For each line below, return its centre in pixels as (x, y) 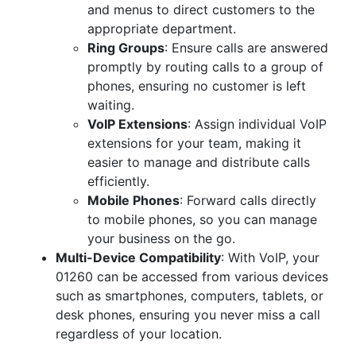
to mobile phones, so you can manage (202, 219)
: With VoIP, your (270, 257)
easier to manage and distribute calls (199, 162)
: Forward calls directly (248, 200)
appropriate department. (162, 29)
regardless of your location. (139, 334)
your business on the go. (161, 238)
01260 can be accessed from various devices (192, 277)
